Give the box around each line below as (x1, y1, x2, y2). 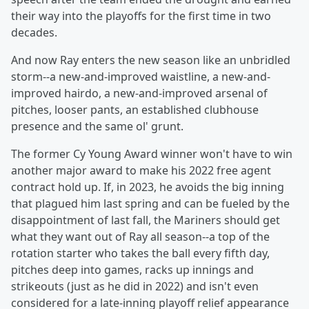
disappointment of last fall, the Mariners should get (11, 212, 280, 228)
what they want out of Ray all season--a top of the (11, 229, 270, 244)
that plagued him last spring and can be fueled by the (11, 196, 290, 211)
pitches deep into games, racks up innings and (11, 262, 254, 277)
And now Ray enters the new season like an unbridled (11, 52, 290, 68)
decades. (11, 25, 60, 40)
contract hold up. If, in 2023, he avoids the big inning (11, 179, 284, 195)
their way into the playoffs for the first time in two (11, 8, 271, 23)
